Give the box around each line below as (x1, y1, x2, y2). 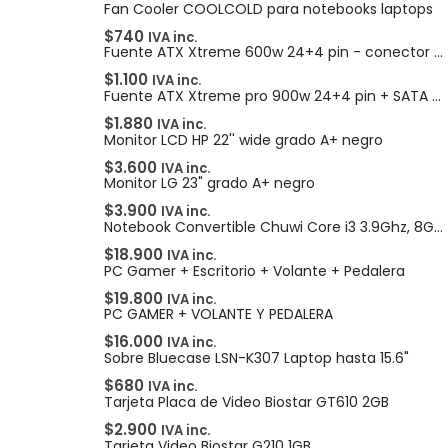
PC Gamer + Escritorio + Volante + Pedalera (104, 260, 405, 281)
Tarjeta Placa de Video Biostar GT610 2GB (104, 391, 389, 412)
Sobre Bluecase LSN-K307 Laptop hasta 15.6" (104, 348, 409, 369)
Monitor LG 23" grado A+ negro (104, 173, 315, 194)
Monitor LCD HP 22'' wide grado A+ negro (104, 129, 383, 150)
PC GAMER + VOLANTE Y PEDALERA (104, 304, 333, 325)
